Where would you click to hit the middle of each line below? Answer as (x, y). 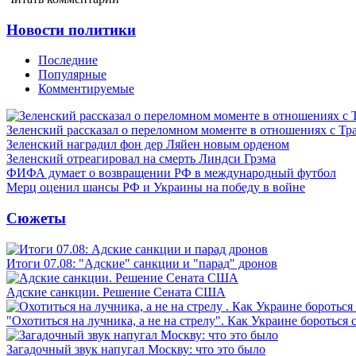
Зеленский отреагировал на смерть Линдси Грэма (141, 159)
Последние (68, 60)
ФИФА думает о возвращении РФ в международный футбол (171, 173)
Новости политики (71, 29)
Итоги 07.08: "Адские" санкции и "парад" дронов (142, 263)
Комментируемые (86, 89)
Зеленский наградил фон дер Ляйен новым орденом (148, 145)
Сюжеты (36, 218)
